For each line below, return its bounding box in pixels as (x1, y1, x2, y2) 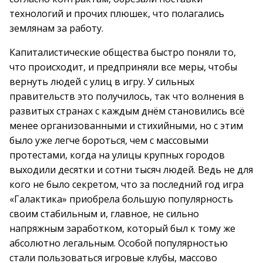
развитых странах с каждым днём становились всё (9, 104, 245, 117)
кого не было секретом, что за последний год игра (9, 178, 244, 191)
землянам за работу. (9, 22, 103, 35)
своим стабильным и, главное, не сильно (9, 207, 199, 220)
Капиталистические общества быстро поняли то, (9, 46, 236, 59)
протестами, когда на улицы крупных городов (9, 149, 225, 161)
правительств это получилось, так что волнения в (9, 90, 244, 103)
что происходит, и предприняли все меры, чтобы (9, 60, 237, 73)
